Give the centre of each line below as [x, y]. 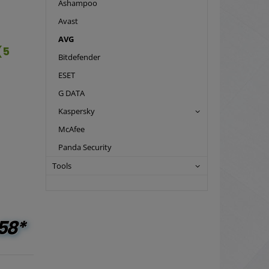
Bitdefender [79, 57]
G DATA [71, 93]
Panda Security [85, 147]
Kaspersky [77, 111]
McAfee [71, 129]
